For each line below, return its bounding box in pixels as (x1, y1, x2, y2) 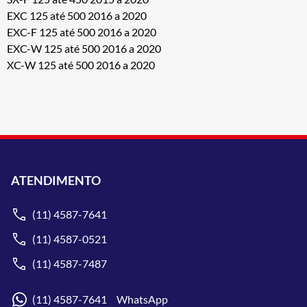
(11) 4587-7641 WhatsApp (32, 292, 168, 306)
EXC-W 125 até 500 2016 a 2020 (7, 41, 161, 55)
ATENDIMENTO (11, 172, 101, 188)
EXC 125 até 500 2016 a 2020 (7, 8, 147, 22)
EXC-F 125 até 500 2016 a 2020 (7, 25, 156, 38)
